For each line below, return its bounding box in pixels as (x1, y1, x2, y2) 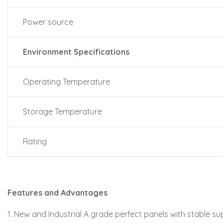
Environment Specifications (23, 47, 129, 57)
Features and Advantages (7, 188, 108, 198)
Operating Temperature (23, 77, 110, 87)
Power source (23, 17, 73, 27)
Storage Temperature (23, 107, 102, 116)
